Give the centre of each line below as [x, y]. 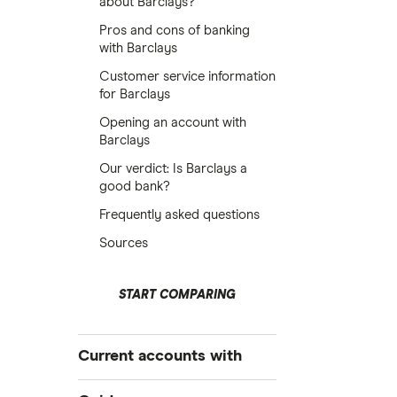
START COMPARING [177, 295]
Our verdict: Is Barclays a [173, 169]
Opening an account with [173, 123]
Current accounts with [160, 356]
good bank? [135, 187]
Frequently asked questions [179, 215]
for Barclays [135, 94]
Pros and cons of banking [175, 31]
